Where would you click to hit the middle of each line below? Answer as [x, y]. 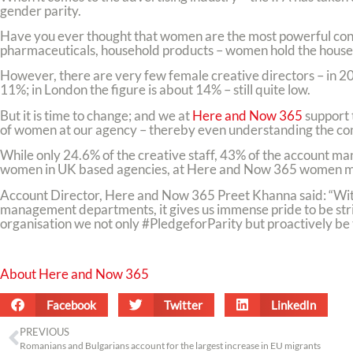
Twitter [183, 305]
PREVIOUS [45, 331]
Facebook [71, 305]
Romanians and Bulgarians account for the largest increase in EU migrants [170, 345]
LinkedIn [293, 305]
